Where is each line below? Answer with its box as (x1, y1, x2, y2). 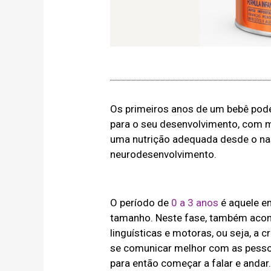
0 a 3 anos (171, 196, 219, 209)
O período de (110, 196, 172, 209)
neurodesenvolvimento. (110, 148, 217, 160)
